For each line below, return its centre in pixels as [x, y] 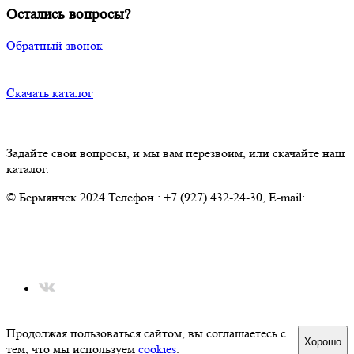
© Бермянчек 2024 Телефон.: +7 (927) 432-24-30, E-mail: [156, 198]
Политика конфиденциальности [93, 229]
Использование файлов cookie [87, 261]
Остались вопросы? [68, 14]
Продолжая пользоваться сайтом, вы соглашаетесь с [146, 333]
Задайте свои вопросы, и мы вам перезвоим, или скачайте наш [175, 153]
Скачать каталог [50, 93]
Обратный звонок [55, 46]
